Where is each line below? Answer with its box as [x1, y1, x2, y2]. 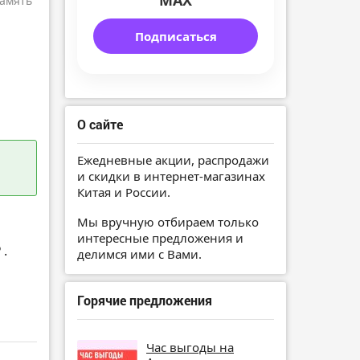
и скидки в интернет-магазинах [77, 168, 265, 185]
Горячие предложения [77, 291, 212, 309]
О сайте [77, 116, 123, 133]
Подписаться [134, 28, 217, 45]
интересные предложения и [77, 229, 243, 246]
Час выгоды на [146, 338, 234, 355]
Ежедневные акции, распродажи [77, 152, 269, 169]
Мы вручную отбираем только [77, 213, 259, 230]
